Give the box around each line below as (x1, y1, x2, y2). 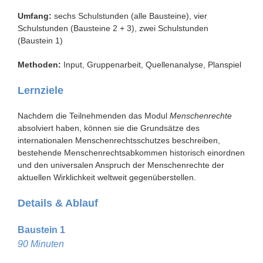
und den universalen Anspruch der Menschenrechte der (18, 160, 224, 170)
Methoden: (18, 59, 61, 69)
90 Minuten (18, 239, 64, 249)
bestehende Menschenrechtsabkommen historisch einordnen (18, 148, 245, 158)
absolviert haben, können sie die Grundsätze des (18, 123, 200, 133)
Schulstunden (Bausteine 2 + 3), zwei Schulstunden (18, 23, 208, 33)
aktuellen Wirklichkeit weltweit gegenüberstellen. (18, 173, 196, 183)
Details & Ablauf (18, 197, 98, 210)
